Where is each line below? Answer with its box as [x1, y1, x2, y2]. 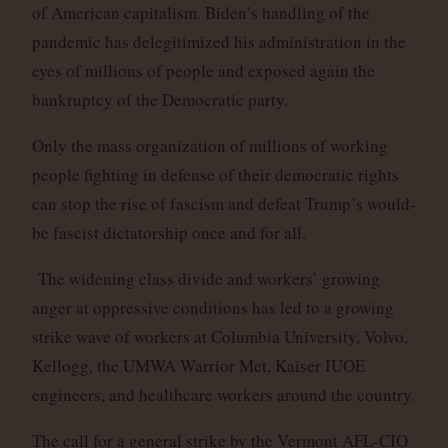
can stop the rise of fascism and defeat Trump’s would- [31, 191, 416, 215]
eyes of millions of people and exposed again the [31, 58, 375, 82]
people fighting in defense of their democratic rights [31, 162, 399, 186]
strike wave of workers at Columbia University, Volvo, [31, 324, 408, 348]
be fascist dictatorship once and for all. [31, 220, 306, 244]
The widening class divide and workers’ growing [31, 266, 380, 290]
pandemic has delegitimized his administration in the [31, 29, 406, 53]
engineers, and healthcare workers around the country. [31, 382, 415, 406]
